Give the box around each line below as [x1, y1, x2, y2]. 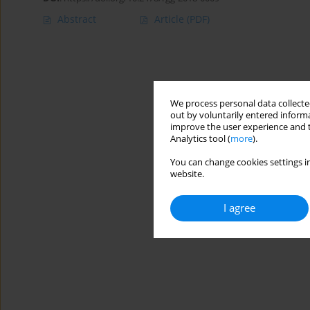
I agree [224, 201, 255, 215]
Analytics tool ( [170, 133, 230, 145]
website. [170, 168, 204, 180]
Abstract [57, 12, 96, 26]
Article [154, 12, 187, 26]
